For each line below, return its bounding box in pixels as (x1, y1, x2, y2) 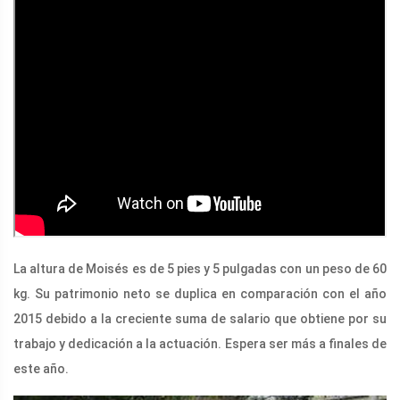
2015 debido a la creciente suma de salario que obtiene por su (13, 311, 387, 326)
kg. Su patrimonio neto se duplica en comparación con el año (13, 286, 387, 301)
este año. (13, 361, 69, 376)
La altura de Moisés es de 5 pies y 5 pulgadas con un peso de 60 (13, 261, 387, 276)
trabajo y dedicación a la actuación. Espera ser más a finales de (13, 336, 387, 351)
